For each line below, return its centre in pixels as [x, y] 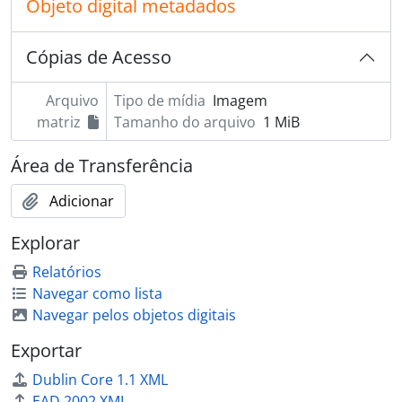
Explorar [45, 243]
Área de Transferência [102, 166]
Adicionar [82, 201]
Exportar [46, 350]
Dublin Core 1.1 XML [100, 380]
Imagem [240, 100]
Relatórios [67, 272]
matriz [58, 122]
